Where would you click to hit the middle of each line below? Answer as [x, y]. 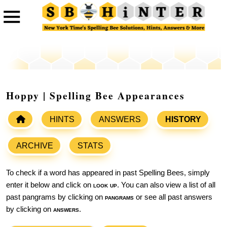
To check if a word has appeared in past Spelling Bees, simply [108, 173]
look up [105, 185]
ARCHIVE [35, 146]
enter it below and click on [50, 185]
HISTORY [183, 120]
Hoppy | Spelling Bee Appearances [96, 96]
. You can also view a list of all [166, 185]
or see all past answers [173, 197]
